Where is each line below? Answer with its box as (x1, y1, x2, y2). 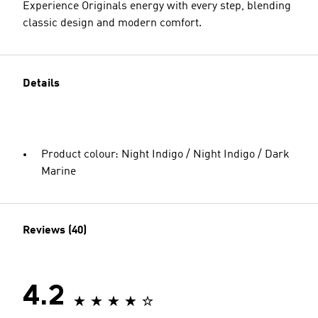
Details (23, 78, 60, 89)
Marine (41, 166, 76, 177)
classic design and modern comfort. (23, 18, 202, 29)
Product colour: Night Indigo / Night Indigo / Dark (41, 149, 290, 160)
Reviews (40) (23, 225, 87, 236)
